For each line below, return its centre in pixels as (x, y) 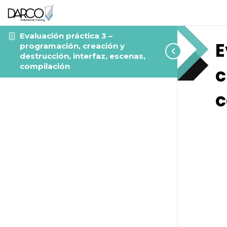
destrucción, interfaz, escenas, (83, 56)
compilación (45, 66)
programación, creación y (72, 46)
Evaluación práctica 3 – (66, 36)
